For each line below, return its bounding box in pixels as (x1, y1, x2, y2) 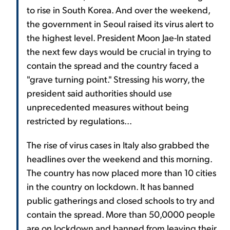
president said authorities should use (27, 87, 172, 99)
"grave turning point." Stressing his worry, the (27, 73, 205, 85)
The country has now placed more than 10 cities (27, 166, 216, 179)
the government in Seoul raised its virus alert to (27, 17, 214, 30)
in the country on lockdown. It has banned (27, 180, 194, 193)
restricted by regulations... (27, 114, 132, 127)
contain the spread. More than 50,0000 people (27, 208, 215, 220)
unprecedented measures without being (27, 101, 189, 113)
